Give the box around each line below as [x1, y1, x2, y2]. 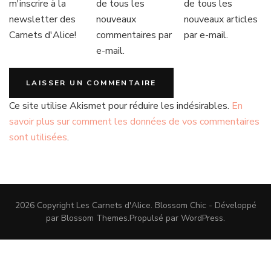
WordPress [181, 212, 223, 224]
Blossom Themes [61, 212, 128, 224]
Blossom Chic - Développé [154, 200, 256, 212]
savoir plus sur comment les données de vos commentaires [9, 115, 260, 129]
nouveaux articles [183, 13, 258, 27]
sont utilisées [9, 131, 67, 145]
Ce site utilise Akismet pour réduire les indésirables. [9, 99, 232, 113]
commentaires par [96, 28, 172, 42]
